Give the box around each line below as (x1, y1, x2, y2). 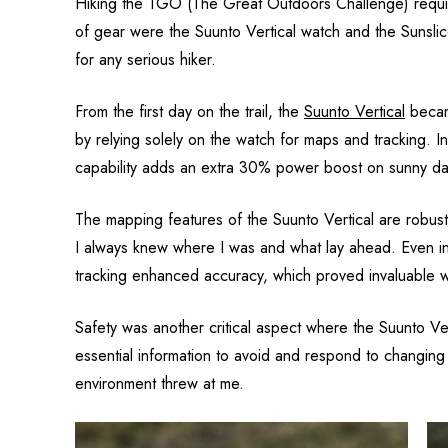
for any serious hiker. (75, 47, 216, 71)
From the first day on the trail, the (75, 99, 304, 123)
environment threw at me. (75, 371, 244, 395)
